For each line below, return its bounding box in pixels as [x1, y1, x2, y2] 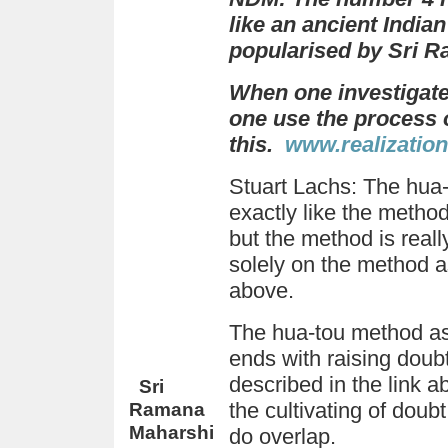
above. [229, 278, 294, 303]
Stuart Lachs [229, 174, 351, 199]
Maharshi [129, 421, 214, 443]
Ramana [129, 398, 205, 420]
